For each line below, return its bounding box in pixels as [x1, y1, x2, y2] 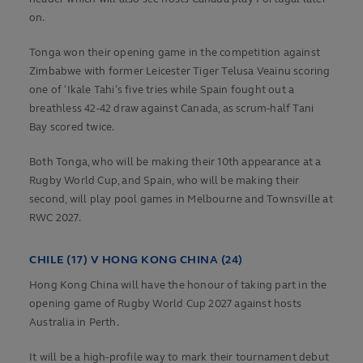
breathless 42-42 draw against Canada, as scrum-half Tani [29, 102, 314, 116]
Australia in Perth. [29, 316, 119, 330]
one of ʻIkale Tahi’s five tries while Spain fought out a [29, 83, 295, 97]
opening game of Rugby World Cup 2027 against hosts [29, 297, 302, 311]
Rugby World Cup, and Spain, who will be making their [29, 174, 300, 188]
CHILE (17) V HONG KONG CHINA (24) [29, 253, 243, 267]
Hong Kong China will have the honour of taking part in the [29, 279, 327, 293]
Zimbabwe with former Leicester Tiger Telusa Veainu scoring [29, 65, 331, 79]
